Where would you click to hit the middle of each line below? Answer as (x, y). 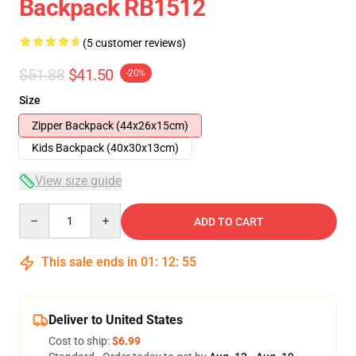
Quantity (40, 211)
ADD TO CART (229, 222)
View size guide (78, 181)
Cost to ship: (80, 341)
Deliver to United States (116, 320)
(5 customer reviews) (134, 43)
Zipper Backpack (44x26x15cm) (110, 126)
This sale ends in (89, 262)
